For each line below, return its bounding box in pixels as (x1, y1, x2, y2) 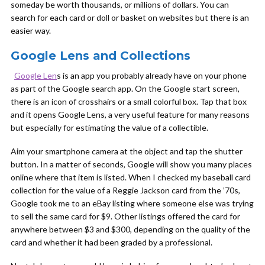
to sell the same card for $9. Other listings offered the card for (11, 211, 240, 221)
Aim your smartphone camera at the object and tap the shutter (11, 146, 243, 156)
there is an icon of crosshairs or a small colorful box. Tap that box (11, 96, 247, 106)
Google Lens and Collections (11, 49, 190, 63)
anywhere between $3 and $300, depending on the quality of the (11, 224, 250, 234)
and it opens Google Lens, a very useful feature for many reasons (11, 109, 250, 119)
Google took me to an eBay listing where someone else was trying (11, 198, 254, 208)
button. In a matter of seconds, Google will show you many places (11, 159, 252, 169)
